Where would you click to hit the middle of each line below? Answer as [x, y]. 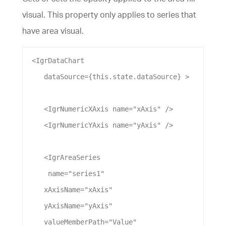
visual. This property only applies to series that [109, 15]
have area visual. [53, 31]
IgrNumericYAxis [78, 125]
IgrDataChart [60, 61]
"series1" [86, 174]
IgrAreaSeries [74, 158]
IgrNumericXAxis [78, 109]
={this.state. [110, 77]
